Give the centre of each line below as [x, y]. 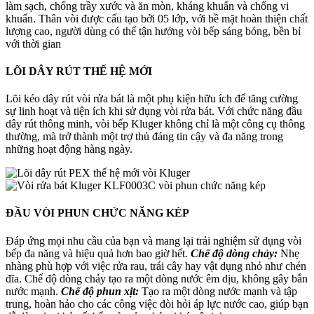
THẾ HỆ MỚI [118, 71]
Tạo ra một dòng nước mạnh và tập [219, 291]
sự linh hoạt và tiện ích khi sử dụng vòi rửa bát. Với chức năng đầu [154, 111]
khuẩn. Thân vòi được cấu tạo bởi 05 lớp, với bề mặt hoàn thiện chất [157, 18]
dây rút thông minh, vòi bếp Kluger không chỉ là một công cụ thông [155, 124]
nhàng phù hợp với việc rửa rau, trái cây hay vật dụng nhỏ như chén [156, 266]
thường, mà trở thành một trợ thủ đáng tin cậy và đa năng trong [144, 137]
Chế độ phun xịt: [100, 291]
